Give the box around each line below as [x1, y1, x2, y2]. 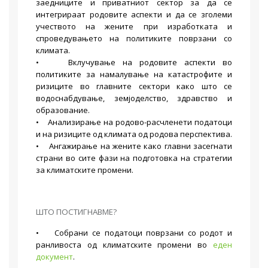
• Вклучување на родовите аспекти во [36, 57, 232, 68]
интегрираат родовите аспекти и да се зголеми [36, 9, 232, 20]
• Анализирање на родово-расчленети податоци [36, 117, 232, 127]
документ [36, 251, 73, 262]
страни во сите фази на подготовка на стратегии [36, 153, 232, 163]
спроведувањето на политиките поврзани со [36, 33, 232, 44]
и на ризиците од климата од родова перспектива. [36, 129, 232, 139]
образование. [36, 105, 90, 115]
